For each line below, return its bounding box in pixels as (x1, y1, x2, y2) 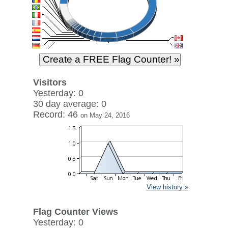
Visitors (33, 77, 67, 88)
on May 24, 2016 (80, 111, 130, 119)
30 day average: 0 (33, 99, 106, 109)
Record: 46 (33, 109, 80, 120)
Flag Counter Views (33, 207, 118, 217)
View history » (146, 183, 188, 191)
